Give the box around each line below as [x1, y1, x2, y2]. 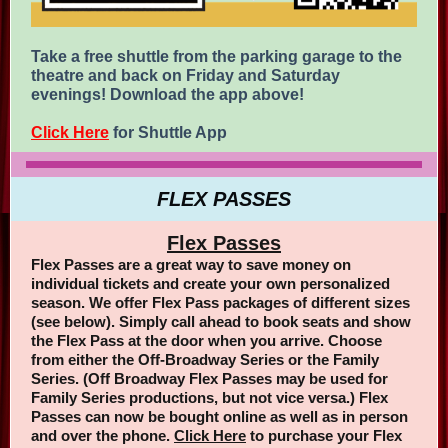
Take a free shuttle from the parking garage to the [31, 48, 402, 65]
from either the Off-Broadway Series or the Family [31, 351, 379, 368]
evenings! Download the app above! [31, 86, 304, 103]
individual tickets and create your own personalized [31, 275, 390, 292]
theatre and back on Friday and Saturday [31, 67, 340, 84]
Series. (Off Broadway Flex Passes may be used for [31, 370, 388, 387]
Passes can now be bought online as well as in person [31, 408, 408, 425]
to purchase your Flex [246, 427, 402, 444]
